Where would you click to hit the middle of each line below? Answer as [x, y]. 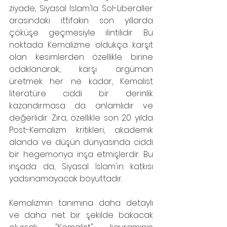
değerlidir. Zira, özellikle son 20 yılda [81, 118]
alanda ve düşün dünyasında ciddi [81, 142]
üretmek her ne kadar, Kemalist [81, 81]
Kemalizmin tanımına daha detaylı [81, 203]
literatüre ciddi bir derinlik [81, 93]
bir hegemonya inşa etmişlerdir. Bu [81, 154]
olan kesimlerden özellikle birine [81, 57]
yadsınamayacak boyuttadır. [66, 179]
